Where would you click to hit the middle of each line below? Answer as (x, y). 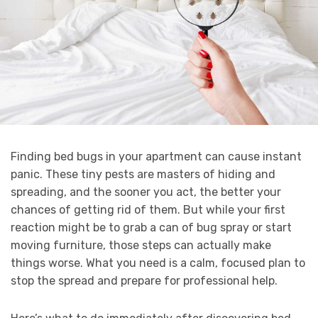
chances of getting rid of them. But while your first (148, 210)
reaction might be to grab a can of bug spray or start (151, 228)
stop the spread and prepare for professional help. (144, 281)
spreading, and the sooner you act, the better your (146, 192)
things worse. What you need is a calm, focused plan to (158, 263)
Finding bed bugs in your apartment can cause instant (156, 157)
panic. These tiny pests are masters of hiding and (143, 175)
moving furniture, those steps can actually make (141, 246)
